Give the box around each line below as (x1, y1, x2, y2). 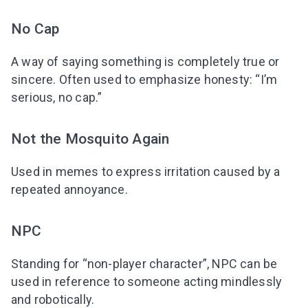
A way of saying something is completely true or (11, 54, 280, 69)
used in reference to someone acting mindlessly (11, 274, 283, 289)
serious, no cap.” (11, 89, 102, 104)
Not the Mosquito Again (11, 129, 170, 147)
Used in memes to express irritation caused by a (11, 164, 280, 179)
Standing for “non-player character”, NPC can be (11, 256, 278, 272)
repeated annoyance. (11, 182, 128, 197)
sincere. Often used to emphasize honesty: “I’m (11, 71, 278, 87)
